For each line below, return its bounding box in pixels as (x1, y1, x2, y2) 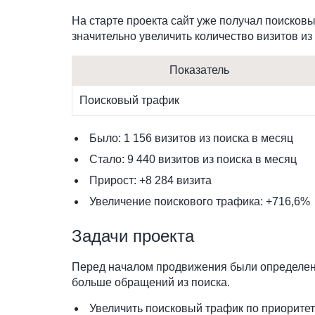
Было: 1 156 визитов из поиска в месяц (89, 132, 293, 144)
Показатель (169, 64, 229, 76)
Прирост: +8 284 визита (89, 174, 212, 186)
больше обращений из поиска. (72, 276, 230, 288)
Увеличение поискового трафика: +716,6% (89, 195, 310, 207)
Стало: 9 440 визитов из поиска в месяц (89, 153, 297, 165)
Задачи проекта (72, 226, 194, 245)
